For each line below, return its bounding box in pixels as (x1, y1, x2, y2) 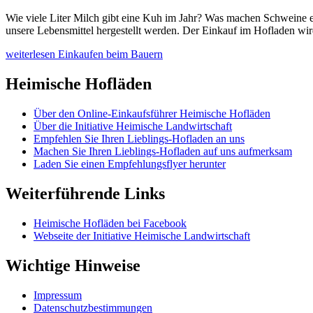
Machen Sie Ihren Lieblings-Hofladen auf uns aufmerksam (34, 145, 292, 158)
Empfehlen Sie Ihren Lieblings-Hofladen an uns (34, 133, 245, 145)
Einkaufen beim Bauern (58, 48, 163, 61)
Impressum (34, 289, 82, 301)
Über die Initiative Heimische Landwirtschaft (34, 120, 232, 133)
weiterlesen (6, 48, 58, 61)
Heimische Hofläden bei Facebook (34, 217, 187, 230)
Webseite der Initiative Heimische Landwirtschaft (34, 230, 250, 242)
